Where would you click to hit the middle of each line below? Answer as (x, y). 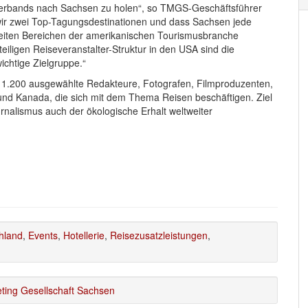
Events (43, 235)
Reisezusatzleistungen (159, 235)
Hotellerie (84, 235)
